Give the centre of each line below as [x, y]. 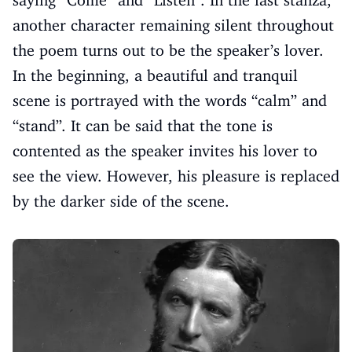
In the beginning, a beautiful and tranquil [155, 75]
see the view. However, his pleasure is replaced [176, 176]
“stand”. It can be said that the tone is [143, 126]
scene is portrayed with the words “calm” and [170, 101]
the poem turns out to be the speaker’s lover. [168, 50]
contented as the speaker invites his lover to [165, 151]
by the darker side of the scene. [121, 201]
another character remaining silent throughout [173, 25]
